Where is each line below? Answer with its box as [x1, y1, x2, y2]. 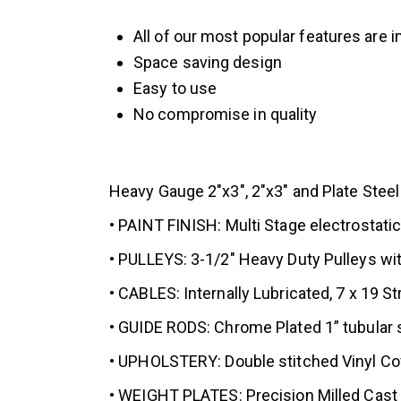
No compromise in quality [133, 105, 318, 124]
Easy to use [133, 79, 218, 98]
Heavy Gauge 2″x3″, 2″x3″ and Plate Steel [109, 182, 399, 201]
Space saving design [133, 53, 282, 73]
